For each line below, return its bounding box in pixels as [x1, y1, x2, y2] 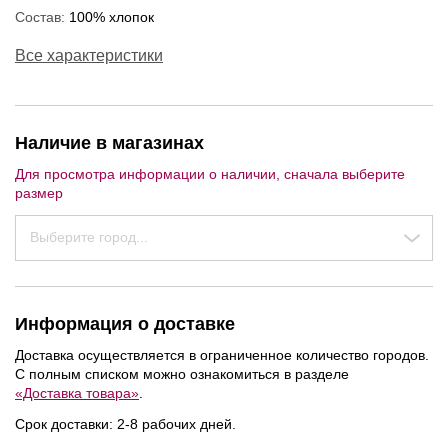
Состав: [15, 9, 65, 26]
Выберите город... [30, 229, 148, 246]
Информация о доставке [15, 313, 235, 334]
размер [15, 185, 63, 202]
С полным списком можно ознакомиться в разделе [15, 365, 349, 382]
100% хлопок [69, 9, 154, 26]
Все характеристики [15, 47, 163, 65]
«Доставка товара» [15, 384, 139, 401]
